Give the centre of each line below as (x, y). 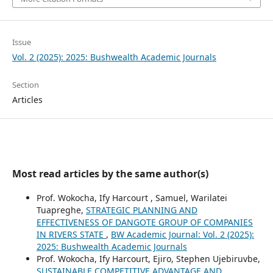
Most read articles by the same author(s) (110, 173)
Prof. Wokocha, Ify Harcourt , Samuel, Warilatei (132, 197)
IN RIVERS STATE (71, 234)
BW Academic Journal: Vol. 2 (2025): (182, 234)
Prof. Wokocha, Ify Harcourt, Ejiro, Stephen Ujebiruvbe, (148, 258)
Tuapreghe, (61, 210)
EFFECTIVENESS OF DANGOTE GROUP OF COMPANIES (144, 222)
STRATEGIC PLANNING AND (141, 210)
